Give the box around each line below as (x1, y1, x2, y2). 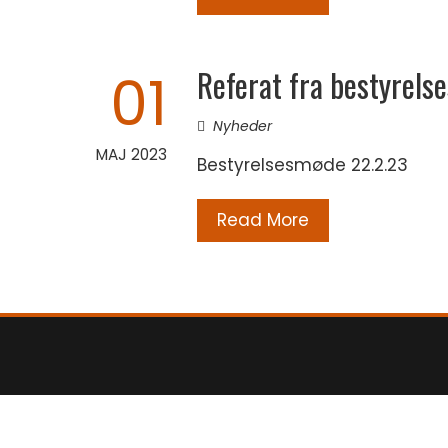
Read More (217, 208, 309, 232)
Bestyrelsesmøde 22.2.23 (197, 153, 408, 177)
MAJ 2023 (96, 144, 167, 165)
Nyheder (213, 116, 272, 136)
